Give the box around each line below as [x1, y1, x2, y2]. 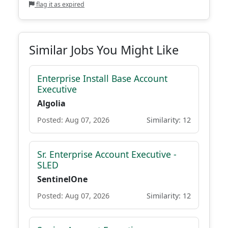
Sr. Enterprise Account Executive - [37, 148, 177, 160]
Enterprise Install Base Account [37, 72, 167, 84]
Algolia [37, 98, 66, 109]
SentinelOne [37, 174, 88, 185]
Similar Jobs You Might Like [29, 42, 179, 58]
